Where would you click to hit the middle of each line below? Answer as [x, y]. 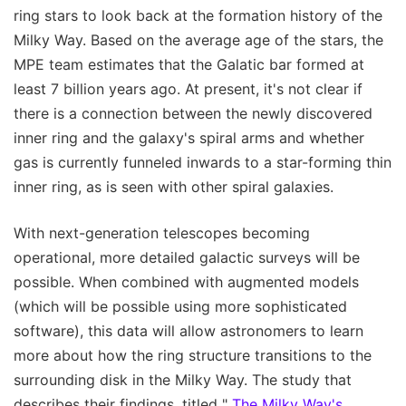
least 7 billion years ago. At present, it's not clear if [188, 88]
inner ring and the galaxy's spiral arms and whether [189, 137]
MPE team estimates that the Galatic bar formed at [189, 64]
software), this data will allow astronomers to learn [188, 330]
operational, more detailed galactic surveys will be [187, 257]
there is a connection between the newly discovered [193, 113]
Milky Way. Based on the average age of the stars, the [198, 39]
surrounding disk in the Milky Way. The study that [183, 379]
